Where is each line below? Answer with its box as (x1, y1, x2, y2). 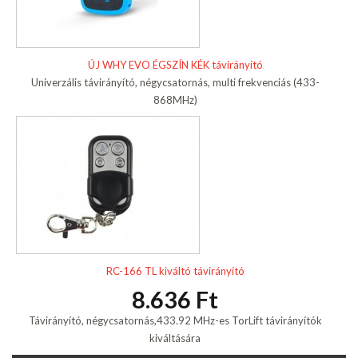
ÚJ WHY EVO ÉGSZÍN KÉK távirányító (87, 58, 263, 71)
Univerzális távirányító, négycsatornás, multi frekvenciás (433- (30, 75, 320, 89)
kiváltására (149, 332, 201, 345)
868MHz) (153, 93, 197, 106)
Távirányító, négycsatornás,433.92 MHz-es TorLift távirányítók (28, 314, 322, 328)
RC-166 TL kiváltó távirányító (105, 265, 245, 278)
